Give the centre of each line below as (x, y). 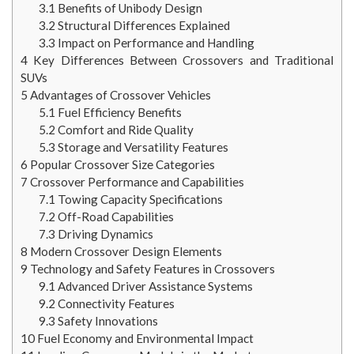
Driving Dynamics (104, 233)
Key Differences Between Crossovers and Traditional (181, 60)
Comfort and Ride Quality (124, 129)
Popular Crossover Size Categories (121, 164)
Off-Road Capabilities (114, 216)
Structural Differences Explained (142, 25)
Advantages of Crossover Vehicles (119, 94)
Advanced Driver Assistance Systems (154, 286)
